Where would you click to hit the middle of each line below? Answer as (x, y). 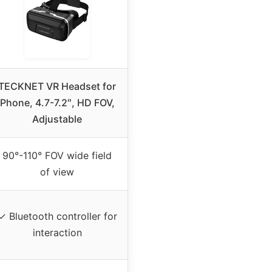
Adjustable (57, 119)
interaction (57, 233)
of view (57, 172)
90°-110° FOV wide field (57, 156)
